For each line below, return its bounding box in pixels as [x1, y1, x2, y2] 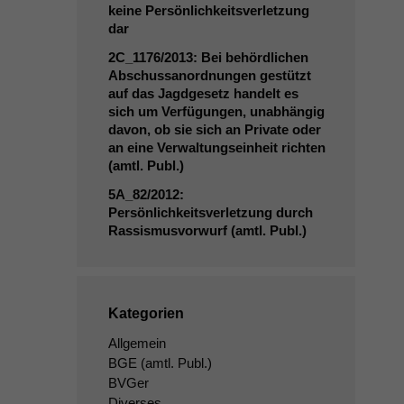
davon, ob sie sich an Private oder [107, 122, 321, 137]
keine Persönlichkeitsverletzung [107, 3, 309, 18]
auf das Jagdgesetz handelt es [107, 86, 298, 101]
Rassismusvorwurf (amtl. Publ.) [107, 223, 307, 238]
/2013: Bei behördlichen [160, 50, 308, 65]
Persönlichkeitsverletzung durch [107, 205, 313, 220]
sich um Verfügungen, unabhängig [107, 104, 325, 119]
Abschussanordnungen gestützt [107, 68, 311, 83]
